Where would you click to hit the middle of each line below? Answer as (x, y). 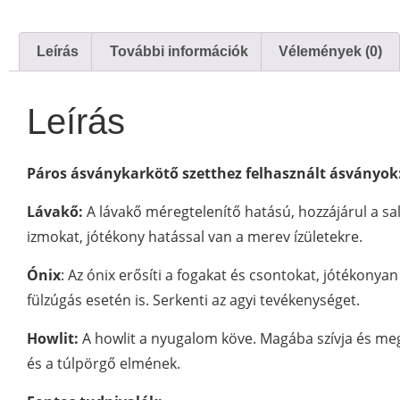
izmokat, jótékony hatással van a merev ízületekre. (195, 236)
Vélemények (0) (330, 52)
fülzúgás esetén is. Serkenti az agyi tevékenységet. (193, 300)
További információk (179, 52)
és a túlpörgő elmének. (104, 363)
